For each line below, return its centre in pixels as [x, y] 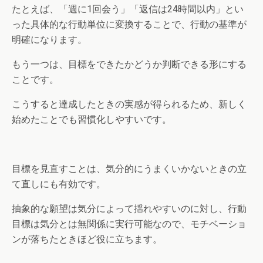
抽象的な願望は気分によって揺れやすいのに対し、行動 [129, 208]
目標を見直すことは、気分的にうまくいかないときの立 [129, 168]
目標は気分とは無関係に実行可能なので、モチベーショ [129, 224]
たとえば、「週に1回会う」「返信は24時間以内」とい [128, 9]
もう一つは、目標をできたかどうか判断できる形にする [129, 64]
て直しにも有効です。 [59, 184]
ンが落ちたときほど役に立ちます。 [87, 239]
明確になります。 [49, 39]
